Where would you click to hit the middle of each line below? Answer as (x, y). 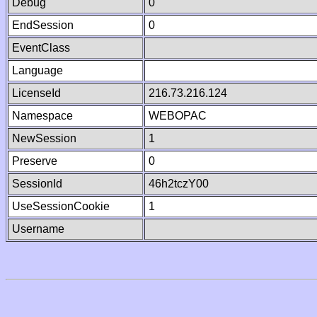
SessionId (37, 184)
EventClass (41, 48)
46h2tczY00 (179, 184)
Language (38, 70)
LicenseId (36, 93)
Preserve (35, 161)
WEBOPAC (178, 116)
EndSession (43, 25)
